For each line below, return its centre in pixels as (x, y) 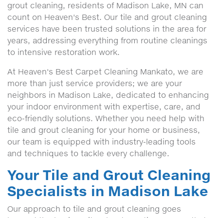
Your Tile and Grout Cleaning (109, 175)
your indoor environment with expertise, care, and (104, 107)
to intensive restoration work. (64, 52)
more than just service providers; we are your (95, 83)
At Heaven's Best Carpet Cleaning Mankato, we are (105, 72)
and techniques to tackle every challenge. (88, 153)
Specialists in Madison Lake (108, 191)
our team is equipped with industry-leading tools (101, 142)
